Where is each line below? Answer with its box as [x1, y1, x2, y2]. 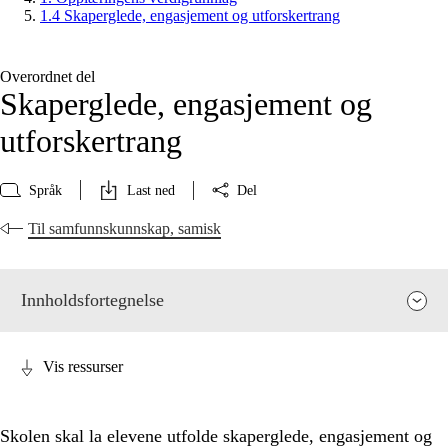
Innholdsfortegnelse [21, 290, 164, 311]
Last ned [127, 182, 175, 198]
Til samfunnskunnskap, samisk [28, 220, 221, 238]
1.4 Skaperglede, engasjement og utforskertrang [40, 7, 340, 25]
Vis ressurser [43, 358, 123, 376]
